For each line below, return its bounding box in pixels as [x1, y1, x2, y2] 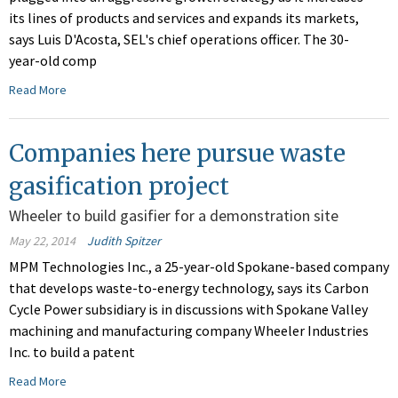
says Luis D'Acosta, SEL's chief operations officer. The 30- [9, 30, 349, 49]
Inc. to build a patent [9, 343, 135, 362]
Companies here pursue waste [9, 139, 346, 169]
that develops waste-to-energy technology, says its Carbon [9, 279, 369, 298]
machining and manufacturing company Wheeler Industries [9, 322, 369, 340]
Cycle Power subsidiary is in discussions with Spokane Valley [9, 300, 368, 319]
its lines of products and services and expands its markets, [9, 9, 359, 28]
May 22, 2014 [9, 233, 76, 250]
